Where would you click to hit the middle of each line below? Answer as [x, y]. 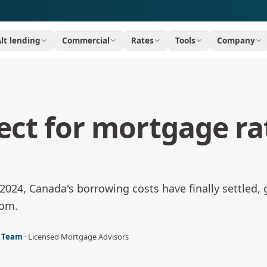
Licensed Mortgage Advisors [78, 236]
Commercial [86, 41]
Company [236, 41]
